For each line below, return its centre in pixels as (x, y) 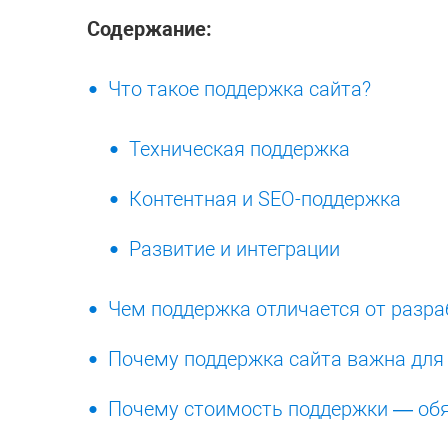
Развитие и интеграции (234, 248)
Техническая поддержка (239, 148)
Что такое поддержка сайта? (239, 88)
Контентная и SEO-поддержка (265, 198)
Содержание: (149, 28)
